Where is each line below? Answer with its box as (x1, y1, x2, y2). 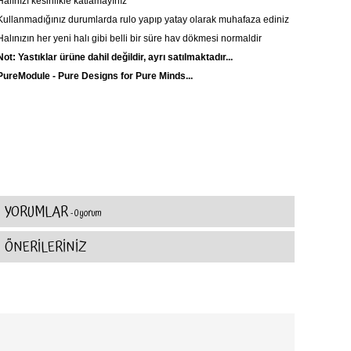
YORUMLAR (5, 201, 71, 223)
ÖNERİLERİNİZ (5, 236, 87, 259)
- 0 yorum (71, 206, 102, 221)
